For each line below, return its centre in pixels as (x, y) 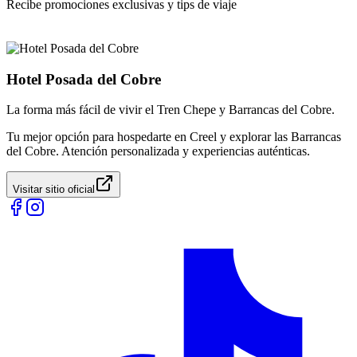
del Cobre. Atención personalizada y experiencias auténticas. (158, 151)
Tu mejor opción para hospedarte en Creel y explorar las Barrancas (174, 137)
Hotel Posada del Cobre (84, 79)
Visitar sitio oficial (54, 190)
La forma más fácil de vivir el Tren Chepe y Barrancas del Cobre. (171, 110)
